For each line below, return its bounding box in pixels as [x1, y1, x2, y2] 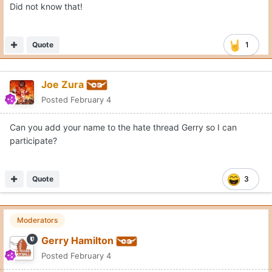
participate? [10, 135, 57, 146]
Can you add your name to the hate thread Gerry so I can [10, 122, 237, 133]
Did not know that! [10, 1, 85, 12]
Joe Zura [41, 78, 84, 91]
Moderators [17, 216, 58, 225]
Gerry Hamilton [41, 234, 114, 247]
